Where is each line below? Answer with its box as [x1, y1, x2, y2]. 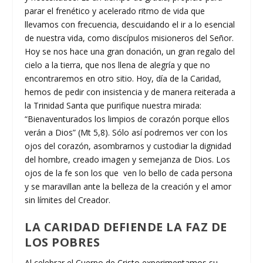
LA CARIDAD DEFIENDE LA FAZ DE [25, 219, 227, 235]
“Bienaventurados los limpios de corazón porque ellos [25, 113, 230, 124]
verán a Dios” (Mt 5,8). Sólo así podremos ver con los [25, 126, 228, 138]
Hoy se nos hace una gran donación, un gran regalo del [25, 45, 235, 57]
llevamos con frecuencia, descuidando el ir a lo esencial [25, 18, 235, 30]
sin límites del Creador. [25, 194, 111, 205]
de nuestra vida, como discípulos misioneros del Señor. [25, 32, 234, 43]
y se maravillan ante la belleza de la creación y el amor [25, 180, 232, 192]
